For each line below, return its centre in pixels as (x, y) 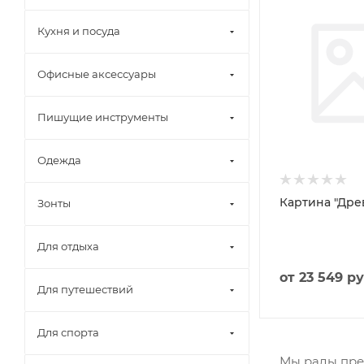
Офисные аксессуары (97, 74)
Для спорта (68, 332)
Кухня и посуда (79, 31)
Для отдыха (68, 246)
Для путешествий (85, 289)
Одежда (59, 160)
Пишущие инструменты (103, 117)
